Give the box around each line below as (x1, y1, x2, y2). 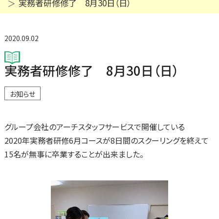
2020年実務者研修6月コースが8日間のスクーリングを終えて (4, 134, 209, 147)
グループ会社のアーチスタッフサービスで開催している (4, 121, 185, 133)
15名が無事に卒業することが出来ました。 (4, 148, 146, 160)
